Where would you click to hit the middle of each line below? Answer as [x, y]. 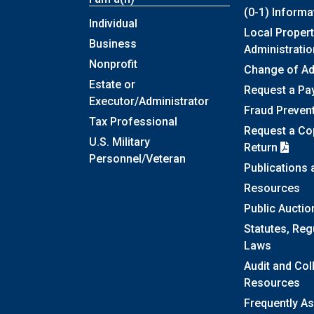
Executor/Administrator [149, 102]
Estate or [112, 85]
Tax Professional [133, 122]
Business [113, 44]
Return [262, 148]
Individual [113, 24]
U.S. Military [120, 142]
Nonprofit [113, 64]
